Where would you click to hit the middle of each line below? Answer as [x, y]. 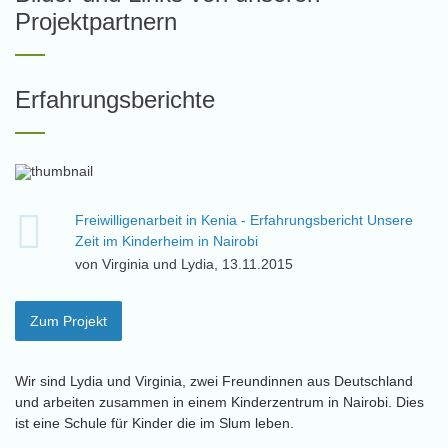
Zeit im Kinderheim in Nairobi [166, 241]
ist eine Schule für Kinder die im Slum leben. [156, 423]
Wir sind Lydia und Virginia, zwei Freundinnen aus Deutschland [214, 381]
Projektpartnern [96, 21]
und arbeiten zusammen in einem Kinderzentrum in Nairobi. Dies [219, 402]
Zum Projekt [68, 321]
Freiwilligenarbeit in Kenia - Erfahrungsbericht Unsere [244, 220]
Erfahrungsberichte [115, 99]
